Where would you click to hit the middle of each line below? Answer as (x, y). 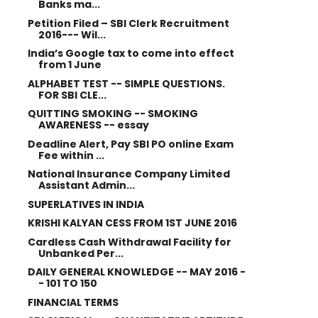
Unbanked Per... (81, 253)
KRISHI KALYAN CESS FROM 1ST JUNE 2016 (132, 223)
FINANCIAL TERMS (73, 302)
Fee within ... (71, 155)
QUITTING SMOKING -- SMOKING (113, 114)
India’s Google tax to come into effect (131, 53)
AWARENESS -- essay (93, 125)
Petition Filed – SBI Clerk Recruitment (128, 23)
